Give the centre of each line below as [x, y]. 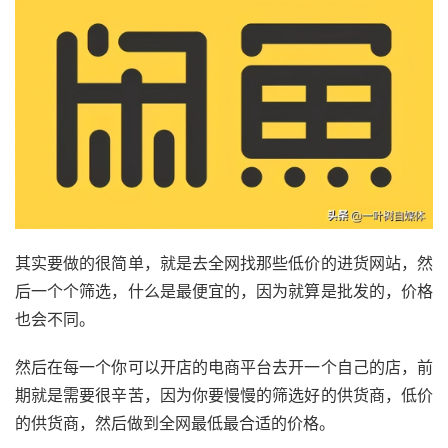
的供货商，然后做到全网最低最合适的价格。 [175, 422]
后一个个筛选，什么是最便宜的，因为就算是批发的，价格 [224, 290]
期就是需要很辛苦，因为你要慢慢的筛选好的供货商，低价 [224, 394]
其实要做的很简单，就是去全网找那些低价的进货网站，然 [224, 262]
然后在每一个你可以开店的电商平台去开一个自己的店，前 [224, 366]
